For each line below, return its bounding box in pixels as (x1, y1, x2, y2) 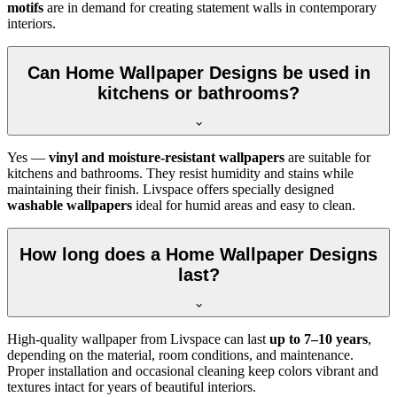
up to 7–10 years (269, 331, 368, 347)
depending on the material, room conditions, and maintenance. (7, 347, 354, 363)
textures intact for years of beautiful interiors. (7, 379, 256, 395)
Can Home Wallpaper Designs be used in (27, 63, 370, 83)
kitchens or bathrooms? (97, 83, 300, 104)
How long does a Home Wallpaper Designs (19, 245, 378, 265)
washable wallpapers (7, 197, 132, 213)
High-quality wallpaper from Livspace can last (7, 331, 269, 347)
